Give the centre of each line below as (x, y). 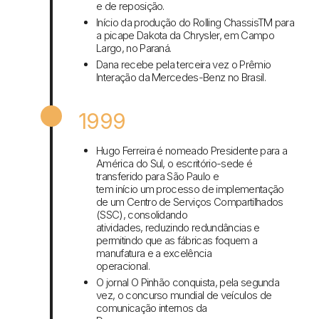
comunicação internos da (152, 308)
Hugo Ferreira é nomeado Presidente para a (192, 151)
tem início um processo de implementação (190, 189)
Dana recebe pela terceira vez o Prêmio (184, 65)
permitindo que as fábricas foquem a (177, 241)
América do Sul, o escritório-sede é (174, 164)
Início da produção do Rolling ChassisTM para (195, 23)
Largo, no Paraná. (134, 48)
